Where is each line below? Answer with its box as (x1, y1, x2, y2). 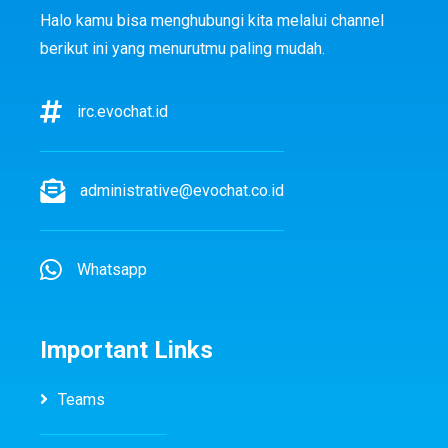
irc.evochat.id (77, 101, 168, 121)
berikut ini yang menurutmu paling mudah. (40, 38, 325, 58)
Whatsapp (77, 259, 147, 279)
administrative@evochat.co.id (80, 180, 284, 200)
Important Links (40, 335, 213, 364)
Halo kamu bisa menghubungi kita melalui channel (40, 10, 384, 30)
